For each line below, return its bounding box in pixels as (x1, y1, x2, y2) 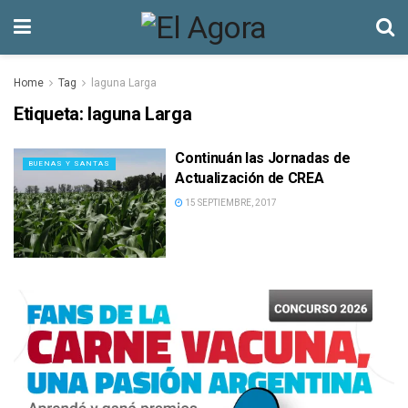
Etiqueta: (14, 103, 87, 125)
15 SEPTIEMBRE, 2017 (183, 198, 278, 208)
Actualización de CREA (175, 169, 324, 187)
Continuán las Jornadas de (175, 149, 351, 167)
